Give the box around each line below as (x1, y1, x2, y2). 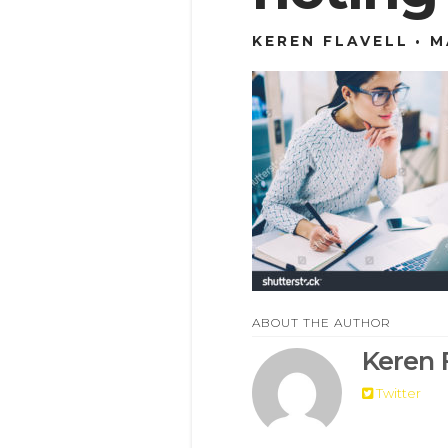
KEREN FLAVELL (252, 33, 409, 49)
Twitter (373, 385, 421, 402)
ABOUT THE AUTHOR (252, 314, 391, 330)
